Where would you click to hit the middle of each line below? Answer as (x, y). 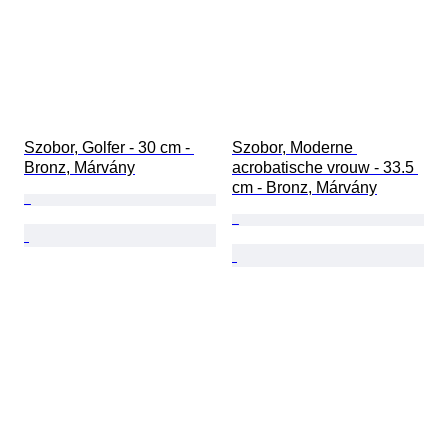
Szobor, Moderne (294, 148)
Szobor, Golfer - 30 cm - (109, 148)
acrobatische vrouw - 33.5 (325, 168)
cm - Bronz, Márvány (304, 188)
